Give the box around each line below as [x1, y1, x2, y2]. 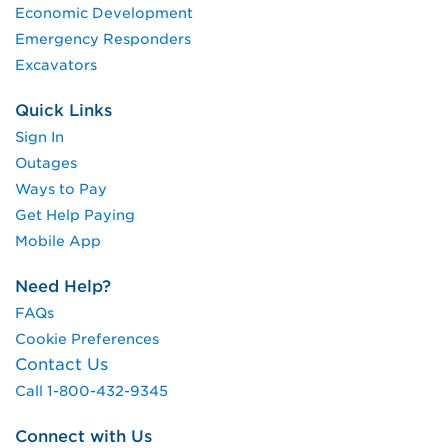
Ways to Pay [15, 180, 107, 197]
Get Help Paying [15, 206, 135, 223]
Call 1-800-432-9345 [15, 382, 168, 399]
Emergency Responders [15, 30, 191, 47]
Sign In [15, 128, 64, 145]
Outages [15, 154, 77, 171]
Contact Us [15, 354, 108, 374]
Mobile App [15, 232, 101, 249]
